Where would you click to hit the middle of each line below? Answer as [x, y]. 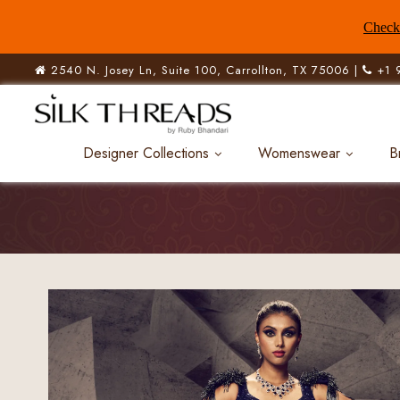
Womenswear [299, 153]
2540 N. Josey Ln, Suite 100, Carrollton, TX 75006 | [204, 70]
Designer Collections [146, 153]
